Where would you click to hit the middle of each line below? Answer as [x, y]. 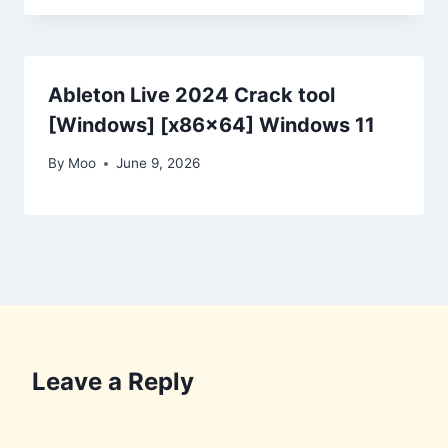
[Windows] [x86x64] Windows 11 [211, 124]
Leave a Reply [113, 382]
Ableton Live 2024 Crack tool [191, 94]
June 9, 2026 [158, 163]
